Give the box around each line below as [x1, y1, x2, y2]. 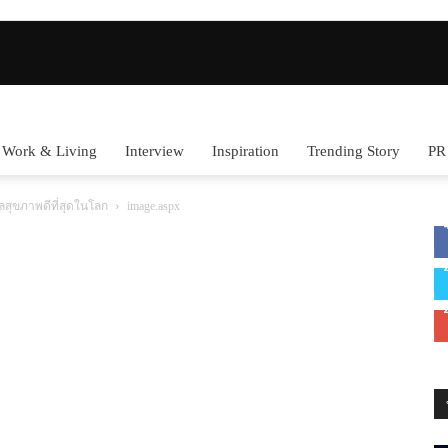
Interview [125, 143, 184, 159]
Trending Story [307, 143, 400, 159]
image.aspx [127, 199, 180, 213]
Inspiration [212, 143, 279, 159]
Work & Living [2, 143, 97, 159]
